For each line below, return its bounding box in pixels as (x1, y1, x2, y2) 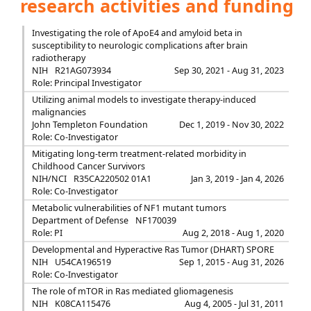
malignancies (31, 106, 86, 118)
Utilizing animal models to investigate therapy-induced (31, 94, 256, 106)
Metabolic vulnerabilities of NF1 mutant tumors (31, 202, 226, 214)
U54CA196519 (54, 256, 111, 268)
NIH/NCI (31, 173, 67, 185)
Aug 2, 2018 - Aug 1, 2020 (183, 227, 285, 239)
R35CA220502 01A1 (73, 173, 151, 185)
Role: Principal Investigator (31, 77, 142, 89)
